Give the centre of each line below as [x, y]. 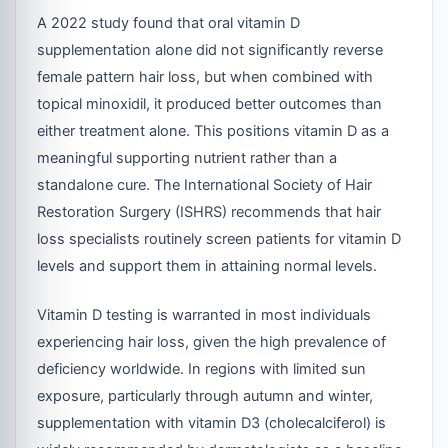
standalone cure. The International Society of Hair [205, 184]
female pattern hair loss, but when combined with [205, 76]
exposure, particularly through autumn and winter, [205, 395]
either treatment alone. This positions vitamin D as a [213, 130]
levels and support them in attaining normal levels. [207, 265]
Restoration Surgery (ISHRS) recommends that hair [209, 211]
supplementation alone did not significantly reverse [210, 49]
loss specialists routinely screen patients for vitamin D [219, 238]
